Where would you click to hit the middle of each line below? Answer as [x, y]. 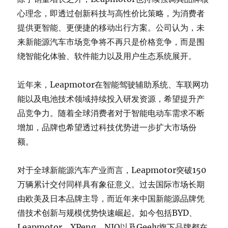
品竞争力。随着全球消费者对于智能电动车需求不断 [111, 113]
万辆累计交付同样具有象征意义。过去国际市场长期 [111, 184]
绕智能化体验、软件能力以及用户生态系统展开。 [107, 56]
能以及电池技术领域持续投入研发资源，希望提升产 [111, 98]
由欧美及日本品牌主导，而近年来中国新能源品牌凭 [111, 198]
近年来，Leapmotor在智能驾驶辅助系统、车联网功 [113, 84]
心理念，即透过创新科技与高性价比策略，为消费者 [111, 13]
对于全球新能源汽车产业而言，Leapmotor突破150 [112, 170]
